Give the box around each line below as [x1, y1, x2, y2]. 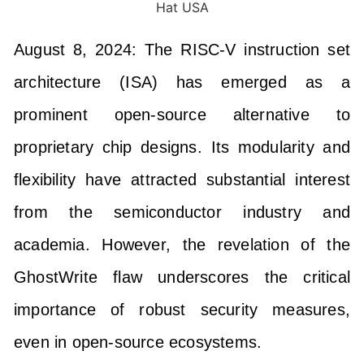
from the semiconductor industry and [14, 202, 350, 221]
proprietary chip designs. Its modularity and [14, 137, 350, 156]
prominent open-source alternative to [14, 105, 350, 123]
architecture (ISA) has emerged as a [14, 72, 350, 91]
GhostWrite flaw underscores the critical [14, 267, 350, 286]
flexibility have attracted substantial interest [14, 170, 350, 188]
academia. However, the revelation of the [14, 235, 350, 253]
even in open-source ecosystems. [14, 332, 262, 351]
